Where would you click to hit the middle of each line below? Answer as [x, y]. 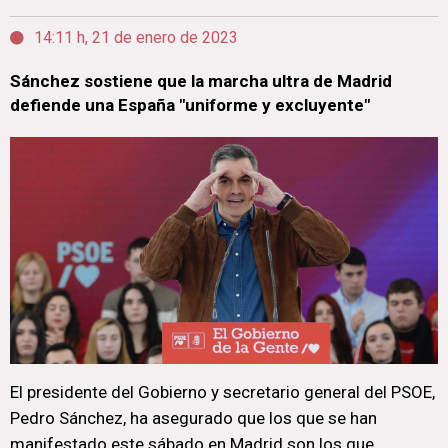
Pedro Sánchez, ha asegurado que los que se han [193, 418]
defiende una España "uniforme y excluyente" [190, 105]
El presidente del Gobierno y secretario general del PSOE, [222, 392]
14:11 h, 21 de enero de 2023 [136, 37]
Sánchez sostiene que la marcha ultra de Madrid [201, 81]
